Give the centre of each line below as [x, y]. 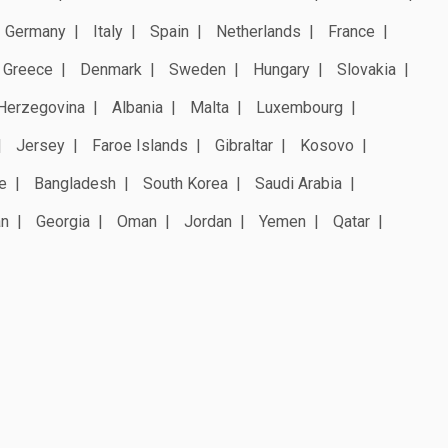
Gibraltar [244, 145]
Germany [35, 31]
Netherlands [258, 31]
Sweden [197, 69]
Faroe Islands [140, 145]
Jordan [208, 221]
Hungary [281, 69]
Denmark [111, 69]
